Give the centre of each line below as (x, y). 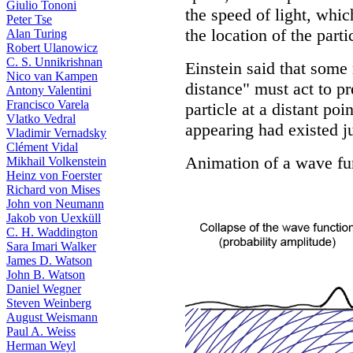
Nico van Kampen (52, 76)
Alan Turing (37, 33)
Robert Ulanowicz (52, 48)
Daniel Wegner (44, 289)
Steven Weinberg (49, 303)
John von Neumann (55, 204)
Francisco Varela (48, 104)
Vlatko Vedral (41, 119)
